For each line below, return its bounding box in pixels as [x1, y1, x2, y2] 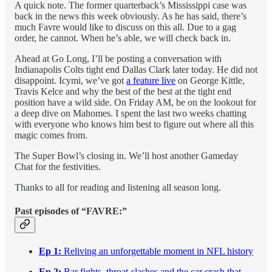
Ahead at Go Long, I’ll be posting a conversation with [15, 53, 222, 64]
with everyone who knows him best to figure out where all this [15, 118, 254, 129]
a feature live [126, 75, 175, 86]
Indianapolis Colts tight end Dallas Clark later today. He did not [15, 64, 257, 75]
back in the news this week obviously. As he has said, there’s [15, 10, 246, 21]
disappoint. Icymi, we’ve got [15, 75, 126, 86]
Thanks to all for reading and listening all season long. [15, 182, 221, 192]
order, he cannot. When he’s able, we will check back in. [15, 32, 231, 43]
